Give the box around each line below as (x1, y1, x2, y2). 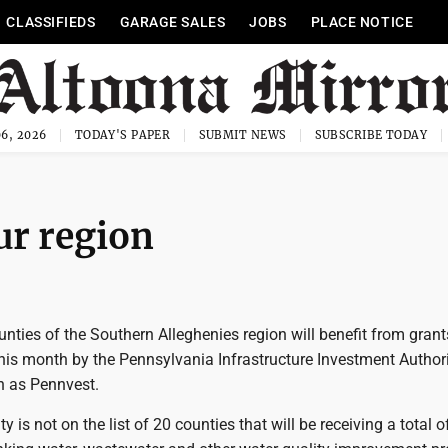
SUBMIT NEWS (198, 128, 287, 142)
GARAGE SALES (119, 14, 226, 30)
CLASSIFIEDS (6, 14, 96, 30)
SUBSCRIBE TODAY (314, 128, 428, 142)
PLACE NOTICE (310, 14, 414, 30)
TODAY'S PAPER (74, 128, 171, 142)
